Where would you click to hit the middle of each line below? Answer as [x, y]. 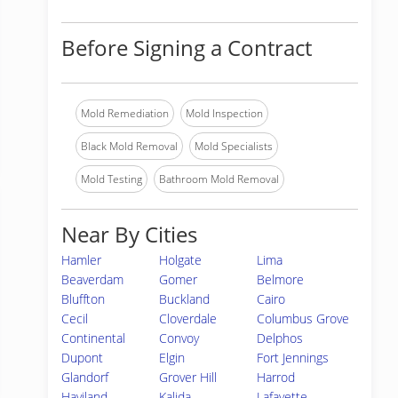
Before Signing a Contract [187, 48]
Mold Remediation [125, 113]
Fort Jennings [293, 358]
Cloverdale [188, 318]
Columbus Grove [303, 318]
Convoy [179, 338]
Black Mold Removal [129, 146]
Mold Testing [111, 179]
